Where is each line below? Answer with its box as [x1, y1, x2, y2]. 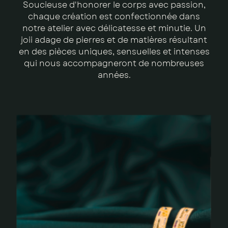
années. [97, 69, 131, 81]
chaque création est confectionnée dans [28, 11, 200, 22]
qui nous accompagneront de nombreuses [24, 58, 204, 69]
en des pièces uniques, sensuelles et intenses [18, 46, 210, 58]
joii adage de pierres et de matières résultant [21, 34, 207, 46]
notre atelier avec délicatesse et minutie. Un [22, 22, 206, 34]
